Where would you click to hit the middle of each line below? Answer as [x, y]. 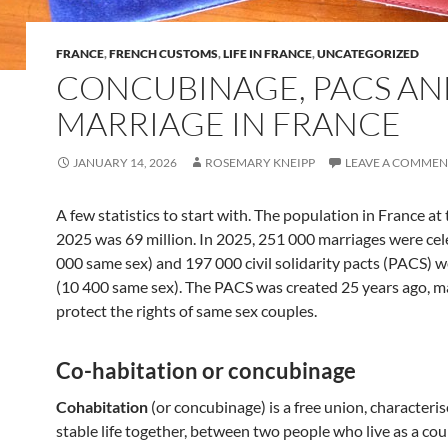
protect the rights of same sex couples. [186, 310]
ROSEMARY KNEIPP [260, 162]
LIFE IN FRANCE [267, 53]
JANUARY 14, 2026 [125, 162]
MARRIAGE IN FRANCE [228, 123]
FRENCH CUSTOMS [163, 53]
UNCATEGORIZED [368, 53]
